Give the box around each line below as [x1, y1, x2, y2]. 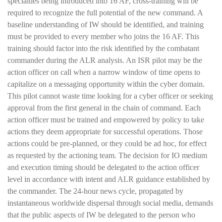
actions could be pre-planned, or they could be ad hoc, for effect [7, 139, 207, 148]
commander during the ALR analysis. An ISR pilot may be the [7, 55, 202, 64]
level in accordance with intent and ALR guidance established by [7, 174, 210, 183]
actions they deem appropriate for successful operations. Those [7, 127, 203, 136]
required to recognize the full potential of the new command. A [7, 8, 203, 17]
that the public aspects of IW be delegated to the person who [7, 210, 195, 219]
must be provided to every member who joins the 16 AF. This [7, 32, 199, 41]
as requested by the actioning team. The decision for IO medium [7, 151, 207, 160]
